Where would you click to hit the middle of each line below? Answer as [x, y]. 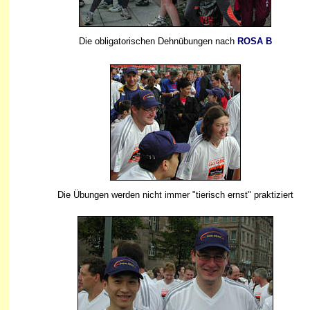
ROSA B [254, 41]
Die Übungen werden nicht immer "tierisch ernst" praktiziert [175, 194]
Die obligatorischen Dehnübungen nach [158, 41]
